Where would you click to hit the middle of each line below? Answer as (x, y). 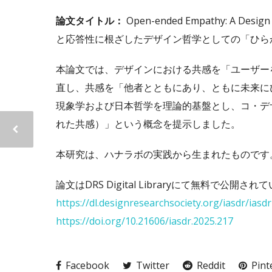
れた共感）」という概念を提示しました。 (148, 124)
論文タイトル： (90, 21)
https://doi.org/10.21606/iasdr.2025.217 (144, 221)
